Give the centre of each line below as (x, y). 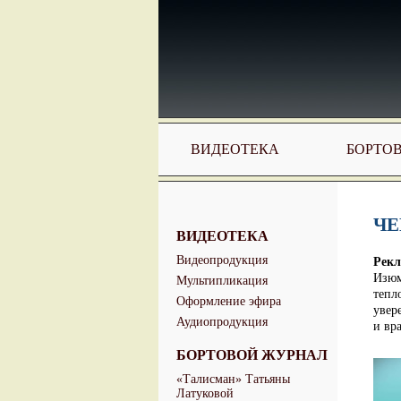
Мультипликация (222, 281)
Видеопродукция (222, 260)
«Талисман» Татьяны (233, 379)
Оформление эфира (229, 301)
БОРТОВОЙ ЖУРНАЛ (252, 355)
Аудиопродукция (222, 322)
